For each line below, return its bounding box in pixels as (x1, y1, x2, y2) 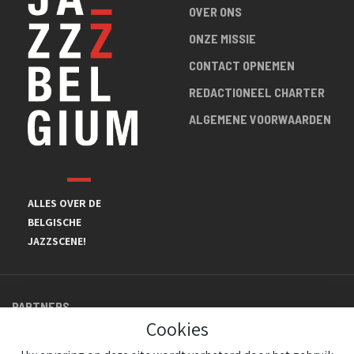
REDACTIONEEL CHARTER (189, 85, 325, 100)
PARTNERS (12, 299, 70, 314)
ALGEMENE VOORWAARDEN (189, 111, 331, 126)
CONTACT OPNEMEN (189, 58, 295, 73)
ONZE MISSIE (189, 31, 256, 46)
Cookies (145, 316, 209, 341)
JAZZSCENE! (28, 234, 86, 248)
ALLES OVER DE (28, 196, 101, 210)
